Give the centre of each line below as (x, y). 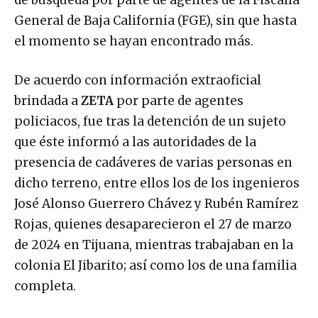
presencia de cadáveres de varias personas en (153, 163)
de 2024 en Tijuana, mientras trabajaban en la (154, 245)
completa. (45, 286)
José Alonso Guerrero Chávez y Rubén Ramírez (156, 204)
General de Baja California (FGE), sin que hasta (155, 21)
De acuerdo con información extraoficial (138, 81)
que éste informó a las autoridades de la (135, 142)
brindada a (48, 101)
